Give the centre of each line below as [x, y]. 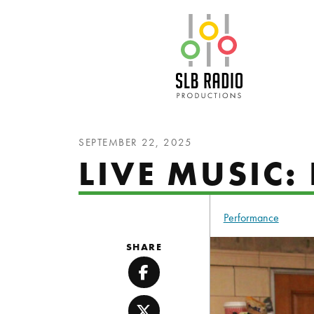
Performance [251, 218]
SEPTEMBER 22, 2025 [135, 142]
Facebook [176, 281]
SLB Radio [277, 23]
